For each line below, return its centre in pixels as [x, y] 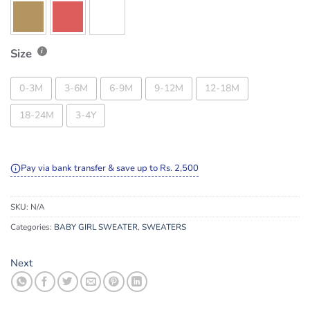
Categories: [32, 227]
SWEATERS [164, 227]
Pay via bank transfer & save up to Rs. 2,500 [110, 168]
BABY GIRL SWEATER [96, 227]
